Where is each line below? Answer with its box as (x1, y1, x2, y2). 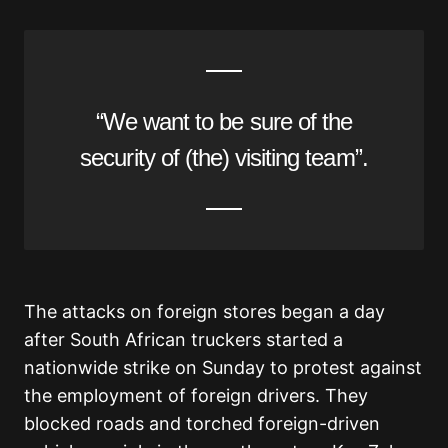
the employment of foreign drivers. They (24, 385, 368, 407)
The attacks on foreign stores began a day (24, 301, 385, 323)
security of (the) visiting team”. (80, 144, 368, 172)
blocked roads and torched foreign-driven (24, 413, 380, 435)
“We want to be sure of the (95, 108, 353, 136)
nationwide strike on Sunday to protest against (24, 357, 422, 379)
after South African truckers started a (24, 329, 343, 351)
